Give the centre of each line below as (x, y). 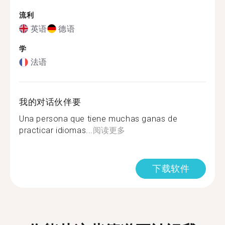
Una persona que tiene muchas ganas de (98, 119)
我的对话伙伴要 (50, 102)
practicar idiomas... (56, 130)
